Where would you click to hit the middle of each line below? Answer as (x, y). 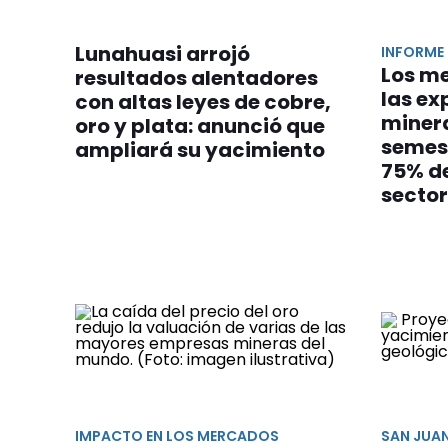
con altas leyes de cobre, (203, 102)
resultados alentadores (196, 78)
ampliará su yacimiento (200, 150)
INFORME (413, 52)
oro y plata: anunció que (200, 126)
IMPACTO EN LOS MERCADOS (177, 435)
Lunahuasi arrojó (162, 54)
